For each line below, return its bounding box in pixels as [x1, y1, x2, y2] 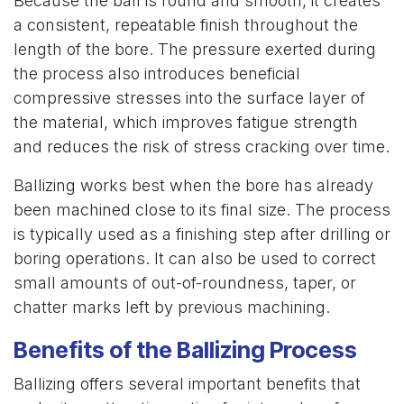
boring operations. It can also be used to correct [14, 249, 376, 268]
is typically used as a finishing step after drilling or [14, 225, 390, 243]
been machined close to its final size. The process [14, 200, 390, 219]
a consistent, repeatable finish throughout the [14, 15, 358, 34]
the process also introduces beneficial [14, 64, 300, 83]
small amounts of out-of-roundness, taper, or [14, 273, 356, 292]
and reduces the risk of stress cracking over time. [14, 137, 390, 156]
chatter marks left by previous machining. [14, 298, 330, 317]
